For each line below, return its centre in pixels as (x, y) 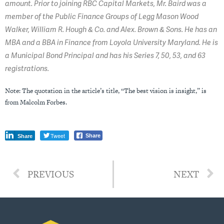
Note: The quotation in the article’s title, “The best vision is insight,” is (106, 90)
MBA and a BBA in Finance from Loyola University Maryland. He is (111, 43)
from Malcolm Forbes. (36, 102)
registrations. (27, 69)
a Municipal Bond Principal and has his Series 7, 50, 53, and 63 (105, 56)
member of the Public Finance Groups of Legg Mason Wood (102, 17)
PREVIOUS (51, 174)
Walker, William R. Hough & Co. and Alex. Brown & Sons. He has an (111, 30)
